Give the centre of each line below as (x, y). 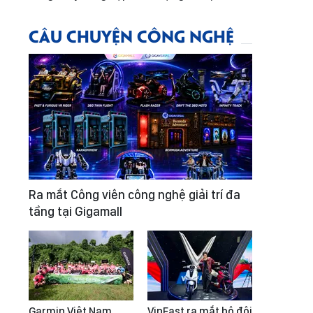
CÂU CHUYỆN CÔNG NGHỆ (131, 35)
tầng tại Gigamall (75, 211)
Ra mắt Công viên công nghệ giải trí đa (134, 195)
